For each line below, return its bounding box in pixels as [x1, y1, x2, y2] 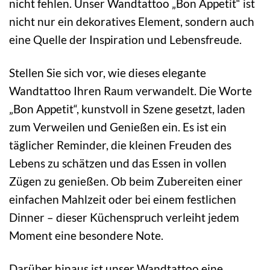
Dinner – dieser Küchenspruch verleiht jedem [9, 210, 239, 224]
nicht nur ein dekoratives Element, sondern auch [9, 14, 254, 28]
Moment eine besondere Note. [9, 228, 163, 242]
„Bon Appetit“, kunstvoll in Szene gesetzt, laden [9, 101, 245, 116]
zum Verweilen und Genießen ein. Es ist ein [9, 119, 227, 134]
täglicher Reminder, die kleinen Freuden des [9, 137, 231, 152]
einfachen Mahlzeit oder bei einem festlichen [9, 192, 236, 206]
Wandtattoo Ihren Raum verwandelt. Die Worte [9, 83, 252, 98]
